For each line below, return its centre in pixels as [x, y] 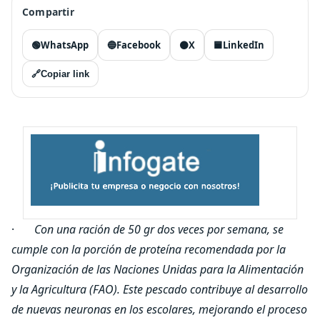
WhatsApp [65, 45]
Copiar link [65, 74]
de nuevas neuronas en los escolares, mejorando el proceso [159, 309]
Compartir [48, 12]
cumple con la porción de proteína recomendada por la [149, 249]
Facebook [139, 45]
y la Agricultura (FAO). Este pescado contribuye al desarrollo [160, 289]
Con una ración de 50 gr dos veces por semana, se [159, 229]
